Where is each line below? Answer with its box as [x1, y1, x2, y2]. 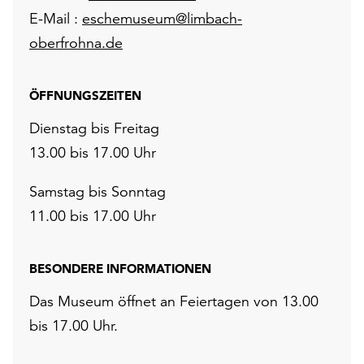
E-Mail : [29, 8, 82, 28]
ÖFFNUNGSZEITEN [29, 87, 141, 103]
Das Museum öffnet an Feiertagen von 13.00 [29, 291, 318, 310]
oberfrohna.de [29, 32, 123, 52]
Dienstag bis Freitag [29, 118, 159, 137]
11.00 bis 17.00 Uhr [29, 206, 156, 225]
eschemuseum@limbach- [82, 8, 242, 28]
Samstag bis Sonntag [29, 181, 166, 201]
